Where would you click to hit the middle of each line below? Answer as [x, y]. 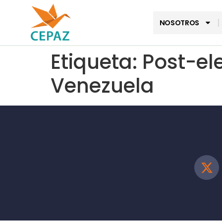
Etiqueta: [96, 62]
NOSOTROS [179, 23]
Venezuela [102, 86]
